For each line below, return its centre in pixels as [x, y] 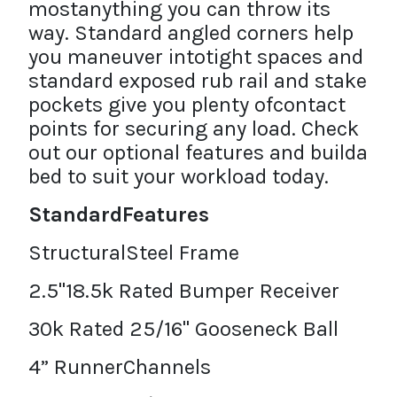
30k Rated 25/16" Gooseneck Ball [183, 328]
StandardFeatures [119, 214]
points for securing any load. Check [194, 128]
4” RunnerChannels [120, 366]
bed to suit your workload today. [179, 176]
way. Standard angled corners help [191, 32]
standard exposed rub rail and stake [198, 80]
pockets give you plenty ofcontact [187, 104]
